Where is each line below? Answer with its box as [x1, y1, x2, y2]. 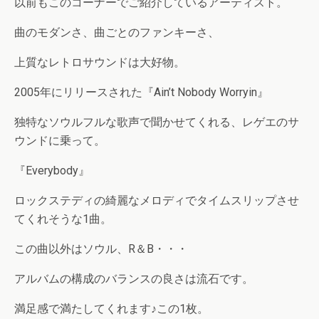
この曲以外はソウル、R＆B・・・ [14, 242, 188, 256]
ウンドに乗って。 [14, 134, 105, 147]
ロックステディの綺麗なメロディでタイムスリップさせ [14, 194, 299, 207]
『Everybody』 [14, 164, 90, 177]
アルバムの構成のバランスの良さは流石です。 [14, 272, 253, 286]
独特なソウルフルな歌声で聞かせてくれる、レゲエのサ [14, 115, 299, 129]
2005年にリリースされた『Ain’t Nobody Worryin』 [14, 85, 268, 99]
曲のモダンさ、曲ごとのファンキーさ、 [14, 26, 219, 39]
